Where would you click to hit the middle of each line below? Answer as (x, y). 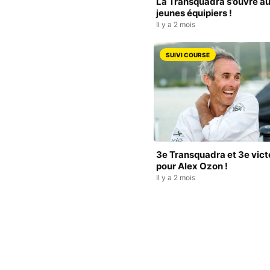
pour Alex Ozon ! (192, 166)
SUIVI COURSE (188, 55)
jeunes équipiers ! (194, 13)
